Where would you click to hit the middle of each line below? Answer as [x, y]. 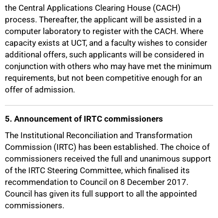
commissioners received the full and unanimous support [108, 159]
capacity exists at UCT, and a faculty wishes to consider [106, 43]
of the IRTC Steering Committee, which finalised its [97, 170]
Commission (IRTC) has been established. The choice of [107, 147]
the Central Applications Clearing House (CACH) [93, 8]
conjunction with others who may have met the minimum [108, 66]
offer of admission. [40, 90]
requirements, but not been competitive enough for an [103, 78]
